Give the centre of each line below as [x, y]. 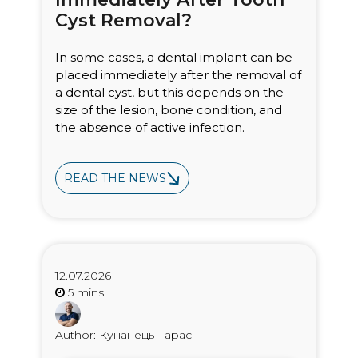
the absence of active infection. [149, 127]
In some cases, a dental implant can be [173, 57]
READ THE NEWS [115, 178]
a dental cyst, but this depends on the [169, 92]
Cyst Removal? [123, 20]
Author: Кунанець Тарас [123, 334]
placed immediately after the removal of [178, 74]
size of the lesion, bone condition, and [168, 109]
